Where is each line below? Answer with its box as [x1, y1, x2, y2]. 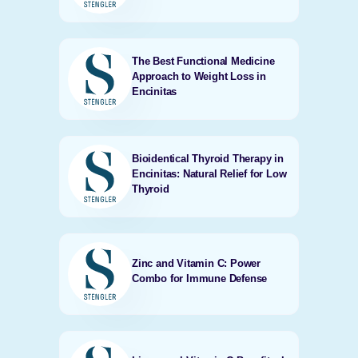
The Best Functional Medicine [131, 54, 275, 67]
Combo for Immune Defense [131, 272, 268, 284]
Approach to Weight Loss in [131, 70, 266, 82]
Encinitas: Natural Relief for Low [131, 167, 287, 180]
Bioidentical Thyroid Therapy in [131, 152, 284, 165]
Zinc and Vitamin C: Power [131, 257, 261, 269]
